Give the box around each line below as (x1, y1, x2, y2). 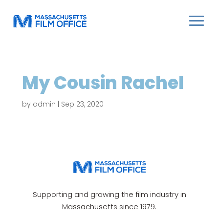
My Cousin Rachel (22, 70, 184, 95)
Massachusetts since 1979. (62, 201, 157, 212)
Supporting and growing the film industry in (32, 189, 186, 199)
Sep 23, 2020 (61, 99, 104, 109)
